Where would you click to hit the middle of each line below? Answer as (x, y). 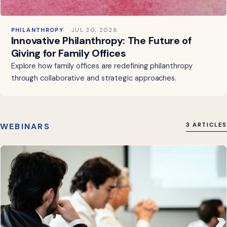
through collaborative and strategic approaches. (94, 78)
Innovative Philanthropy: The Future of (101, 41)
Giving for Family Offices (68, 53)
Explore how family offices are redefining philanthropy (102, 66)
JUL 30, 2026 (94, 30)
